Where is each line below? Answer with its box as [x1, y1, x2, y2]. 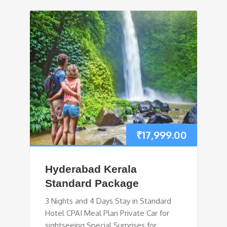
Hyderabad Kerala [45, 163, 137, 175]
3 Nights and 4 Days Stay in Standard [45, 196, 171, 206]
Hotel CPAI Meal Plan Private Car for [45, 208, 169, 218]
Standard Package [45, 177, 139, 190]
